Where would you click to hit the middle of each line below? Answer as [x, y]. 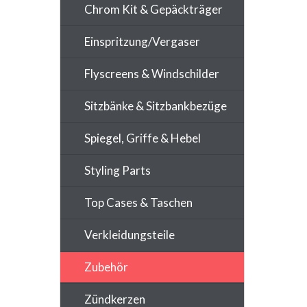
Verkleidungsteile [130, 234]
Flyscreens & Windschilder [152, 73]
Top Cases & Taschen [138, 202]
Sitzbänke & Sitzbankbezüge [156, 106]
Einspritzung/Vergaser [142, 41]
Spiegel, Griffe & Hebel [143, 138]
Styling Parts [118, 170]
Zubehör [106, 267]
